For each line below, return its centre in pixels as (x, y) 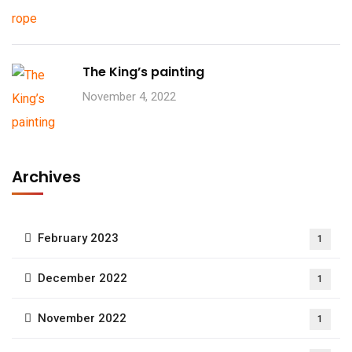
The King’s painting (143, 71)
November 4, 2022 (129, 96)
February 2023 (78, 238)
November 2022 (82, 318)
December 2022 (82, 278)
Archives (46, 176)
